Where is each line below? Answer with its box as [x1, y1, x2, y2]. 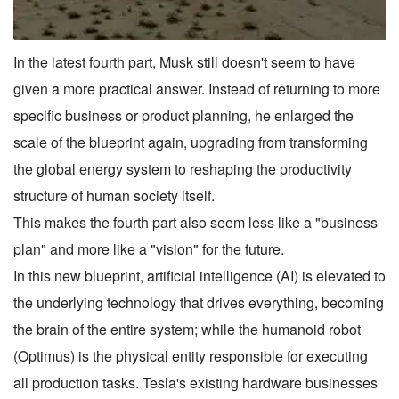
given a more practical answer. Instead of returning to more [13, 77, 380, 99]
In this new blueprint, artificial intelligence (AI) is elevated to [13, 265, 386, 286]
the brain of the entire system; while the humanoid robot [13, 318, 361, 339]
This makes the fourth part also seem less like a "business [13, 211, 378, 232]
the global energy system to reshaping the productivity [13, 158, 352, 179]
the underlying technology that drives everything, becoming [13, 291, 384, 313]
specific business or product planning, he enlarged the [13, 104, 354, 126]
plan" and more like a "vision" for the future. [13, 238, 284, 259]
